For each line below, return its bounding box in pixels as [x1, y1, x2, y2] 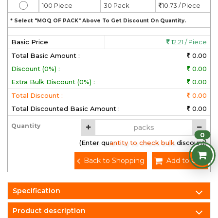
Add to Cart [166, 156, 205, 165]
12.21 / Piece [170, 38, 207, 46]
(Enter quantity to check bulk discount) [79, 139, 207, 146]
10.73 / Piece [162, 1, 200, 9]
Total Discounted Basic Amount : [11, 105, 120, 112]
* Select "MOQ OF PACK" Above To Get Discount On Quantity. [10, 18, 186, 24]
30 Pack [104, 1, 129, 9]
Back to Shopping [84, 156, 145, 165]
